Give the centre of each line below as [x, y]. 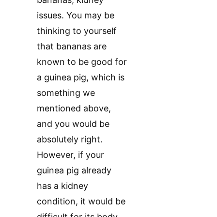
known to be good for [82, 62]
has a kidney [62, 186]
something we [66, 93]
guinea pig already [74, 170]
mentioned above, [74, 108]
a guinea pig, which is [81, 77]
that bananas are [72, 46]
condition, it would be [81, 201]
